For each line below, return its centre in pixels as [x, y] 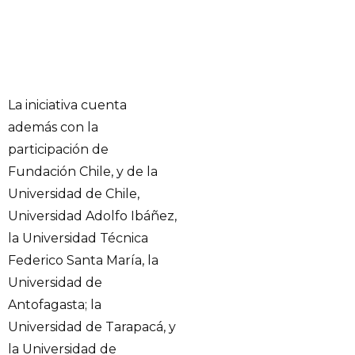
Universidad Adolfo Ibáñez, [92, 216]
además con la [53, 128]
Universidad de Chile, [74, 194]
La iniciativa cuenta [67, 105]
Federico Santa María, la [83, 261]
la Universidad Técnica [78, 239]
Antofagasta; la [55, 305]
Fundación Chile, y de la [83, 172]
